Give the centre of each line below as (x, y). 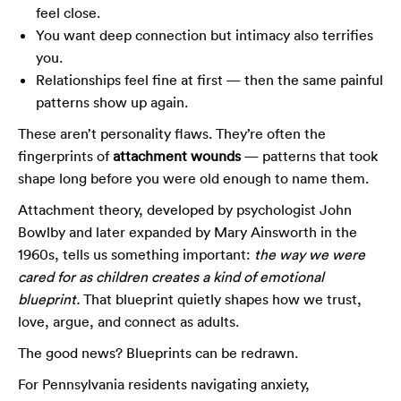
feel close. (68, 12)
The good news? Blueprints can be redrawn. (158, 352)
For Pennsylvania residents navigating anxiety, (164, 384)
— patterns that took (309, 155)
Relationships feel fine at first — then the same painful (209, 79)
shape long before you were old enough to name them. (193, 178)
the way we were (310, 254)
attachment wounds (177, 155)
